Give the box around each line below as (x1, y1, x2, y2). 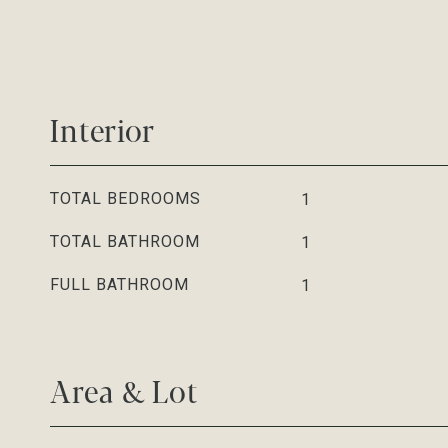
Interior (50, 107, 155, 149)
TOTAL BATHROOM (50, 231, 200, 251)
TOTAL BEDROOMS (50, 188, 201, 208)
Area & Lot (50, 368, 199, 410)
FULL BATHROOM (50, 274, 189, 294)
